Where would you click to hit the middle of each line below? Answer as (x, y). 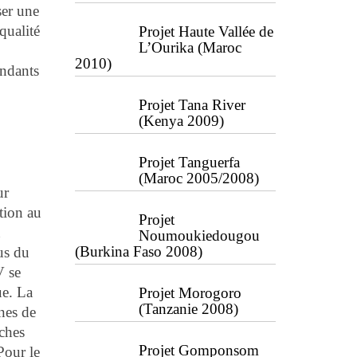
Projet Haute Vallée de (206, 31)
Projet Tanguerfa (189, 162)
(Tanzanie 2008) (188, 309)
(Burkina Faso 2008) (138, 251)
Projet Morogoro (190, 293)
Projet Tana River (192, 105)
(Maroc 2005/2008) (198, 178)
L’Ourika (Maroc (190, 47)
